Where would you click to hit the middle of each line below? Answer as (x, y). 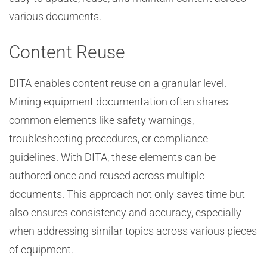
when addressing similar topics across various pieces (133, 231)
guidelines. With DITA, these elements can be (112, 157)
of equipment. (41, 249)
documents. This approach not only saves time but (127, 194)
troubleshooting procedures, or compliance (108, 139)
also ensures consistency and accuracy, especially (125, 212)
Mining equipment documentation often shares (119, 102)
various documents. (55, 16)
